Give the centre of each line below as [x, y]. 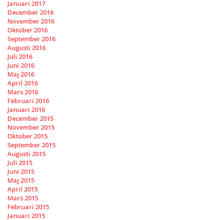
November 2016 [31, 21]
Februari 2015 [28, 207]
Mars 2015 [23, 198]
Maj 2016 [21, 74]
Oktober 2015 [27, 136]
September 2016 [31, 39]
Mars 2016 [23, 92]
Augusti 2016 [27, 48]
